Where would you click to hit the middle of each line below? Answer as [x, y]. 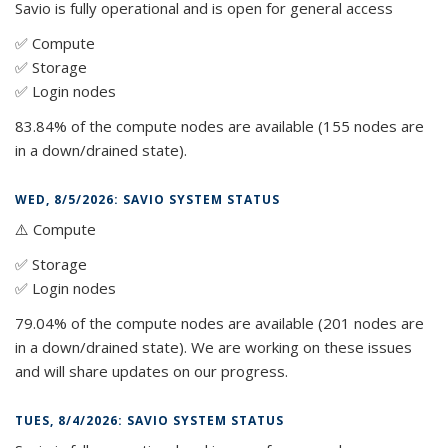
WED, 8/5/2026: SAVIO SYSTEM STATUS [147, 199]
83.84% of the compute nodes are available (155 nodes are [219, 125]
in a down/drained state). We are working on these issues [213, 346]
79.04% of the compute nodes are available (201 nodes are [219, 322]
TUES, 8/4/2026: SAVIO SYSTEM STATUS [149, 420]
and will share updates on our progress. [151, 370]
